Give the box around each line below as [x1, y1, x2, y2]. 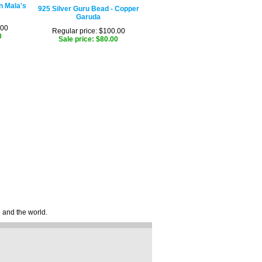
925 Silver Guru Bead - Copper [37, 5, 139, 13]
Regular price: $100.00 [51, 27, 125, 35]
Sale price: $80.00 [58, 35, 118, 43]
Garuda [76, 13, 101, 21]
